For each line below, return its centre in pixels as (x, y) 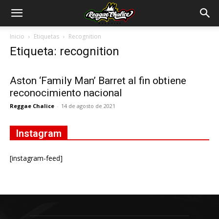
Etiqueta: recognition (65, 51)
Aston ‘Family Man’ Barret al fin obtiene (98, 81)
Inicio (17, 36)
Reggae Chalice (32, 106)
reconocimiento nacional (66, 93)
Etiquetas (46, 36)
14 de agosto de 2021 (88, 106)
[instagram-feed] (36, 158)
